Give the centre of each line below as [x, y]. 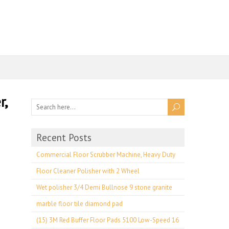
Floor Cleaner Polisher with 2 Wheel [88, 171]
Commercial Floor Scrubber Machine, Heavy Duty [106, 155]
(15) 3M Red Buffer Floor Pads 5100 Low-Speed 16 [108, 220]
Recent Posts [64, 138]
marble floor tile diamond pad [79, 204]
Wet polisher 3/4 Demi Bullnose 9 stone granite [104, 187]
